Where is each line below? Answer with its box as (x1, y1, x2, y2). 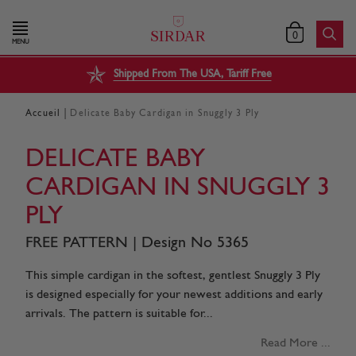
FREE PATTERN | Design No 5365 (25, 234, 249, 251)
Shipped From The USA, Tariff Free (113, 68, 272, 81)
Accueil (25, 108, 61, 118)
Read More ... (261, 336, 331, 350)
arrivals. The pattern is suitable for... (25, 307, 213, 320)
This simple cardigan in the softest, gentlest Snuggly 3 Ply (25, 269, 320, 282)
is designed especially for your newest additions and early (25, 288, 323, 301)
